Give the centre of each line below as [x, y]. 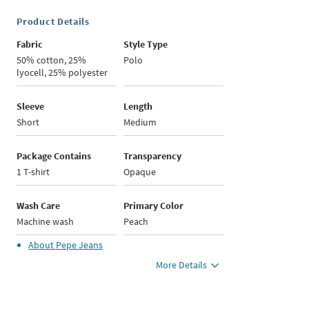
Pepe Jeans [80, 245]
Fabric [30, 44]
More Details [182, 265]
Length [138, 107]
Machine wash [46, 222]
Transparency [153, 156]
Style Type [146, 44]
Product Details [53, 22]
